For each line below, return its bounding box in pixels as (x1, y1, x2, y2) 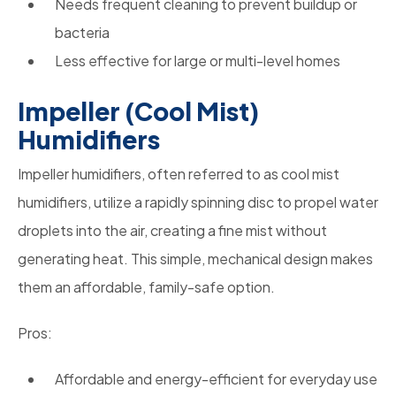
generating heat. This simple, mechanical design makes (18, 249, 373, 269)
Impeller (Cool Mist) (18, 95, 259, 127)
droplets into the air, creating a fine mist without (18, 221, 327, 240)
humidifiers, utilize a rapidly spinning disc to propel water (18, 193, 378, 212)
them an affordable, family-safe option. (18, 278, 275, 297)
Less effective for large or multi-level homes (55, 51, 340, 71)
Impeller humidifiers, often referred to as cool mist (18, 164, 339, 184)
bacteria (55, 23, 110, 42)
